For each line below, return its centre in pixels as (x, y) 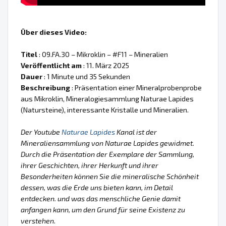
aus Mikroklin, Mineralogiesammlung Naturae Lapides (107, 98)
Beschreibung (45, 87)
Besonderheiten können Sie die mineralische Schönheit (110, 176)
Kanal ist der (136, 132)
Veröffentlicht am (51, 65)
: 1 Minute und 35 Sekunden (86, 76)
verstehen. (38, 220)
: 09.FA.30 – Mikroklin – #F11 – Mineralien (103, 54)
